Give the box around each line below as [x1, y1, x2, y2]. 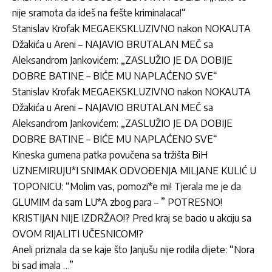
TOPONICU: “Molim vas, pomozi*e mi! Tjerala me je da [12, 180, 241, 192]
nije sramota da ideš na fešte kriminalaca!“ [12, 6, 186, 19]
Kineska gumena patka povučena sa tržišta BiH [12, 148, 208, 161]
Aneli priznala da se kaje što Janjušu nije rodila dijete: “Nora [12, 243, 254, 256]
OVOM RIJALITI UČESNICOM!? [12, 227, 143, 240]
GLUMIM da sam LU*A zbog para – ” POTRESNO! [12, 195, 222, 208]
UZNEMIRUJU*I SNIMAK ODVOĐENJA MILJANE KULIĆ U [12, 164, 256, 177]
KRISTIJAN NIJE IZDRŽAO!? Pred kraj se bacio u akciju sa [12, 211, 251, 224]
